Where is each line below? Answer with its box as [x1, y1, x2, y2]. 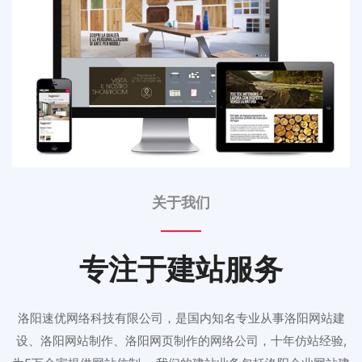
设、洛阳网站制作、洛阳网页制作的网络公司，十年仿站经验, [15, 333, 347, 349]
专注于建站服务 [79, 251, 283, 288]
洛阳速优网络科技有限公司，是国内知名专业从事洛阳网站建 [17, 310, 345, 326]
